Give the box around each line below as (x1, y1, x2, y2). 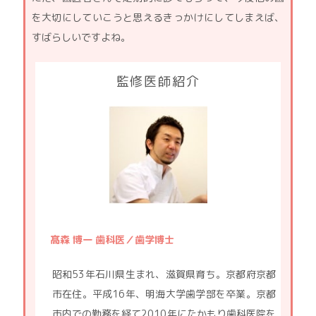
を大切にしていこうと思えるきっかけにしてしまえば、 (31, 11, 285, 24)
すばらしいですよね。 (31, 30, 130, 44)
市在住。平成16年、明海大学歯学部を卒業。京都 (51, 287, 276, 301)
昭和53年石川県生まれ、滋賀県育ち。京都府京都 (51, 267, 276, 281)
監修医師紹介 (116, 73, 200, 90)
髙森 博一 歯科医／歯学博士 (49, 233, 174, 247)
